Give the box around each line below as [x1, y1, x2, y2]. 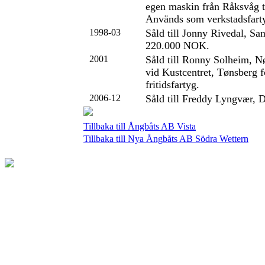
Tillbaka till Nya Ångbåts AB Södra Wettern [83, 134, 248, 144]
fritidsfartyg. [146, 79, 199, 91]
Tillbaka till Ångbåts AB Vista [83, 121, 196, 131]
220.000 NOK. [146, 40, 209, 51]
